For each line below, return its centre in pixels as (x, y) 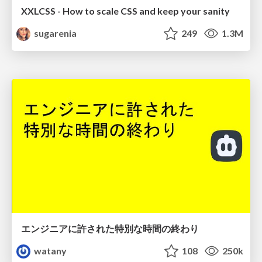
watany (50, 251)
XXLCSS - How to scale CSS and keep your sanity (125, 11)
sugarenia (55, 33)
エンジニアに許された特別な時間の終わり (110, 229)
